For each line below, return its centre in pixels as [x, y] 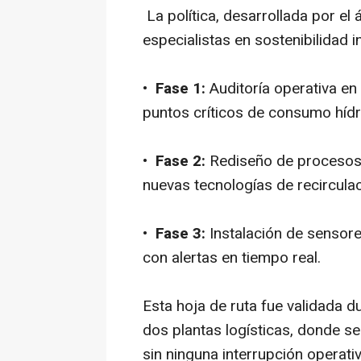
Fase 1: [180, 89]
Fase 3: [180, 234]
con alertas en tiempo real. [232, 258]
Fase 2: [180, 162]
